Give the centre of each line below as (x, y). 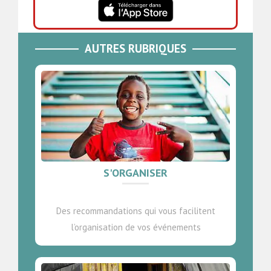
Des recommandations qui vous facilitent (135, 211)
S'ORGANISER (135, 173)
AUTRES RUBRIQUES (135, 49)
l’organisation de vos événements (135, 227)
